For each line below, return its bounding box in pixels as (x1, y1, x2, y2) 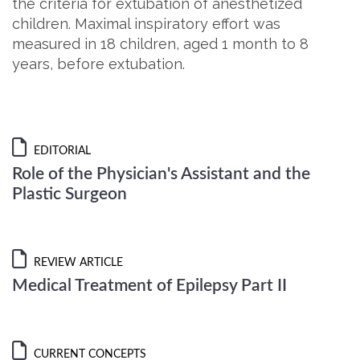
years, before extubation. (12, 55, 185, 72)
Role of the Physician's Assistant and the (12, 166, 310, 182)
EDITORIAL (31, 145, 91, 157)
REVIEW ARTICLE (31, 257, 123, 268)
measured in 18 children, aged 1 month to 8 (12, 35, 309, 52)
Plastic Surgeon (12, 186, 127, 202)
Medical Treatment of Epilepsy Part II (12, 277, 287, 294)
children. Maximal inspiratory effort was (12, 15, 280, 32)
